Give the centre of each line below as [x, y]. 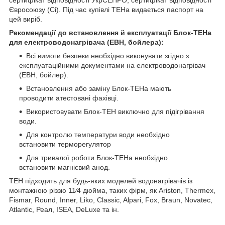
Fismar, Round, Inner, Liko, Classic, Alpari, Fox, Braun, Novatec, [111, 200]
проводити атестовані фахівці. [69, 98]
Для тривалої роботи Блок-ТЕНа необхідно [97, 157]
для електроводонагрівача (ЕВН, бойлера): [86, 42]
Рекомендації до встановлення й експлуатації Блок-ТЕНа [110, 32]
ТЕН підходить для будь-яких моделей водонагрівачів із [101, 181]
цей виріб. [26, 19]
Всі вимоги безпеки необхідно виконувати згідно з [107, 55]
